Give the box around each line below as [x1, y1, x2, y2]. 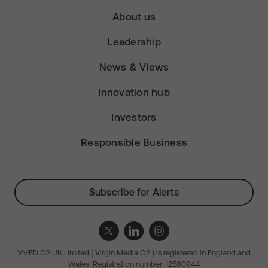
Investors [111, 111, 157, 123]
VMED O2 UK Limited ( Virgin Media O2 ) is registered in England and [17, 248, 251, 257]
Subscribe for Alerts [89, 187, 179, 197]
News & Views [99, 61, 169, 73]
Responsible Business [81, 136, 187, 148]
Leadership [107, 36, 161, 48]
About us [112, 11, 156, 23]
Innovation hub [98, 86, 170, 98]
